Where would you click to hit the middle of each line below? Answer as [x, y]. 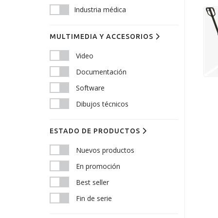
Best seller [92, 182]
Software [90, 88]
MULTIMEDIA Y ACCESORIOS [102, 36]
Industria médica [100, 9]
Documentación [101, 72]
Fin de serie [94, 198]
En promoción [98, 166]
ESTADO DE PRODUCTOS [96, 131]
